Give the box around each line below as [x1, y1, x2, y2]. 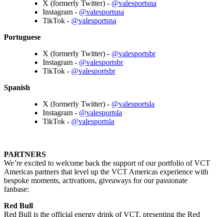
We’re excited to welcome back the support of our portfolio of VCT [4, 158, 210, 167]
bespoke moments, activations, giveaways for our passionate [4, 176, 187, 185]
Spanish [4, 83, 30, 92]
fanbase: [4, 185, 31, 193]
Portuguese [4, 32, 41, 41]
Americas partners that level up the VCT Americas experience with [4, 167, 208, 176]
